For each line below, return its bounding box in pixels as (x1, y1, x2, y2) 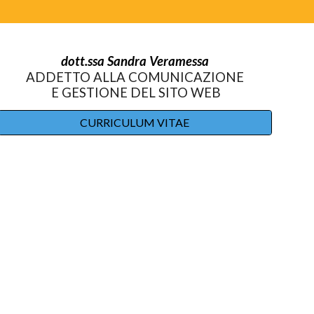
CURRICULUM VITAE (80, 116, 190, 129)
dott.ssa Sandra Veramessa (60, 53, 209, 69)
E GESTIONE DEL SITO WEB (48, 85, 221, 100)
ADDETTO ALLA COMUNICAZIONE (25, 69, 244, 85)
